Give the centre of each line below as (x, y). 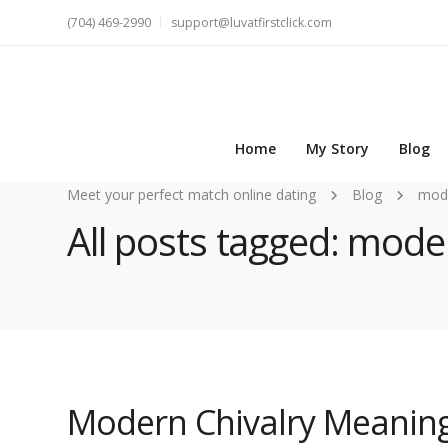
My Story (337, 149)
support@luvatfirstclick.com (251, 22)
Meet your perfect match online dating (191, 194)
